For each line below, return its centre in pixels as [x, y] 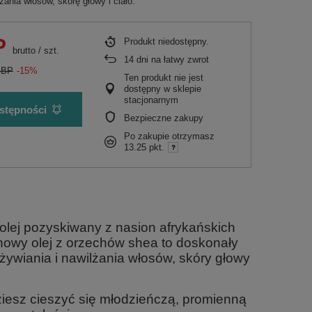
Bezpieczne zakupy [164, 118]
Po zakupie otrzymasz [169, 136]
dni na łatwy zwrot [171, 60]
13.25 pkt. [144, 147]
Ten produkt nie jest [164, 78]
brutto [23, 50]
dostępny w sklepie [163, 89]
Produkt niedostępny [165, 41]
